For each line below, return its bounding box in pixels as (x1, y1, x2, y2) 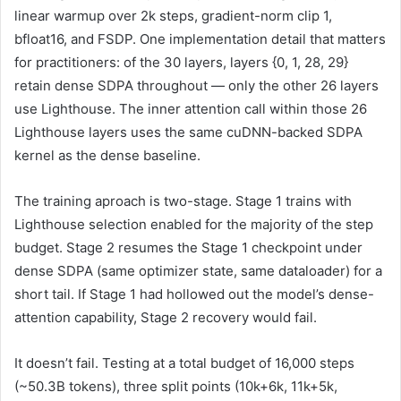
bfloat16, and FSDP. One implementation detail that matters (14, 30, 386, 47)
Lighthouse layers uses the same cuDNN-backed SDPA (14, 123, 363, 141)
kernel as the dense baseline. (14, 146, 200, 164)
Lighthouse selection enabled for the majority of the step (14, 215, 373, 233)
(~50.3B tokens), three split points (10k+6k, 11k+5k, (14, 377, 337, 395)
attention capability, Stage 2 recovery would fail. (14, 308, 317, 326)
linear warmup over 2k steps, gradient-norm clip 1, (14, 6, 332, 24)
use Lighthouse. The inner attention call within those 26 (14, 99, 367, 117)
